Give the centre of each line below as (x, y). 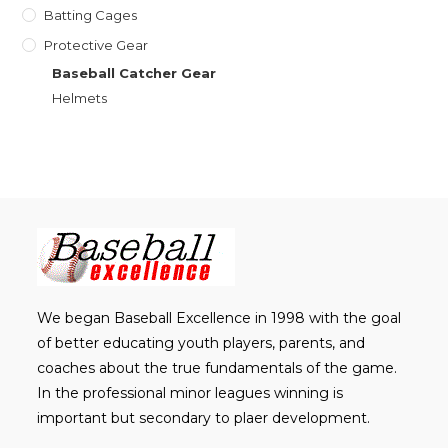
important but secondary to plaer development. (204, 417)
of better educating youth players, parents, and (201, 342)
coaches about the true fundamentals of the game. (217, 367)
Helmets (80, 97)
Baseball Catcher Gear (134, 72)
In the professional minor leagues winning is (190, 392)
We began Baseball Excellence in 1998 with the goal (219, 317)
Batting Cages (91, 14)
